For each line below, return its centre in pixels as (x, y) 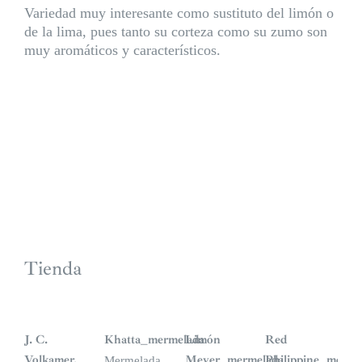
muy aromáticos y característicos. (122, 50)
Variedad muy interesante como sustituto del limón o (179, 13)
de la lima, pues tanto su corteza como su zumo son (175, 31)
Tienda (53, 268)
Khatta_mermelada (155, 339)
